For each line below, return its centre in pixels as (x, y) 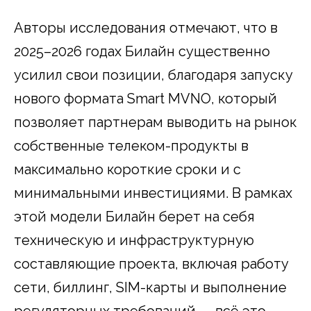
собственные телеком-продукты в (131, 146)
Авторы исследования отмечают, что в (146, 28)
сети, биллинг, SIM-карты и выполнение (150, 288)
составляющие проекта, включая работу (151, 264)
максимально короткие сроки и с (127, 170)
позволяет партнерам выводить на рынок (155, 123)
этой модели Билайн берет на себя (134, 217)
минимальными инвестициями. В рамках (153, 193)
